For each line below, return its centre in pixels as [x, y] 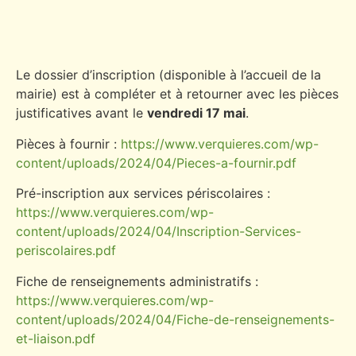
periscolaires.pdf [66, 251]
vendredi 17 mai [196, 113]
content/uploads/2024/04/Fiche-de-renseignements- [175, 319]
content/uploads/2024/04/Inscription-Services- [159, 232]
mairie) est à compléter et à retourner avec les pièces [177, 94]
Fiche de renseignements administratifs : [137, 281]
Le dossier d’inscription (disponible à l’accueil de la [168, 75]
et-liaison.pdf [56, 338]
